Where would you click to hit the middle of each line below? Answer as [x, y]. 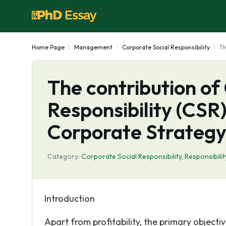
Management [93, 47]
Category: [64, 156]
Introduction [70, 199]
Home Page [48, 47]
